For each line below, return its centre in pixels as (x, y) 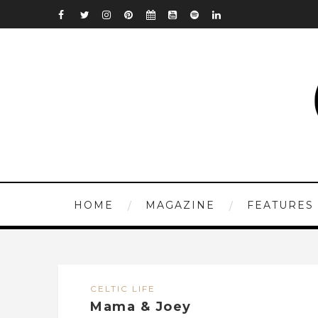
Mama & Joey (141, 307)
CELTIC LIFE (123, 289)
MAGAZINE (180, 205)
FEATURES (280, 205)
